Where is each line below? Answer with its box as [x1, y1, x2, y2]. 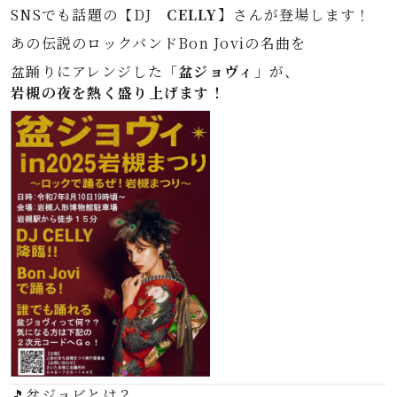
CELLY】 [167, 4, 234, 25]
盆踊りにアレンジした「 [11, 61, 179, 82]
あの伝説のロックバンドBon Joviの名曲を [11, 33, 307, 53]
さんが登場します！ [233, 4, 371, 25]
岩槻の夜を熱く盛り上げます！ [11, 82, 225, 103]
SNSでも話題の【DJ [11, 4, 167, 25]
